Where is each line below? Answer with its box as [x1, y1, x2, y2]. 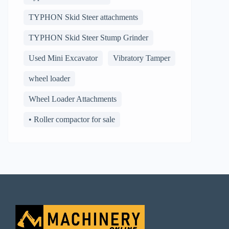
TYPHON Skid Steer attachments [29, 13, 138, 21]
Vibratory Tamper [113, 54, 170, 62]
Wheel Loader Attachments [29, 95, 117, 103]
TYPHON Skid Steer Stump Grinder [29, 33, 148, 42]
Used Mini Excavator [29, 54, 98, 62]
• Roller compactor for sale [29, 115, 115, 124]
